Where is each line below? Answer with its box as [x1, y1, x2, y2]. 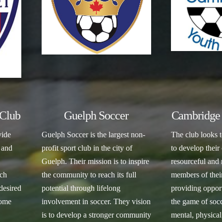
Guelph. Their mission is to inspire [41, 157, 149, 166]
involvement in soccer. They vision [41, 197, 151, 206]
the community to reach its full [41, 170, 136, 179]
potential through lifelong [41, 184, 120, 193]
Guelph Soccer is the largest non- [41, 130, 145, 139]
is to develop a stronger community [41, 211, 151, 220]
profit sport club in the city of [41, 144, 132, 153]
